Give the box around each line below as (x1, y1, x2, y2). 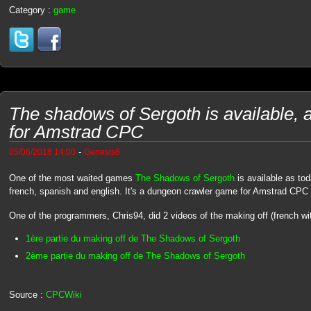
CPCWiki (45, 289, 82, 300)
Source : (8, 289, 46, 300)
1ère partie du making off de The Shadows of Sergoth (25, 233, 240, 244)
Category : (8, 4, 53, 15)
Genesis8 (83, 147, 120, 156)
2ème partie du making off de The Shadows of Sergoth (25, 250, 245, 261)
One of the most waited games (8, 173, 135, 183)
